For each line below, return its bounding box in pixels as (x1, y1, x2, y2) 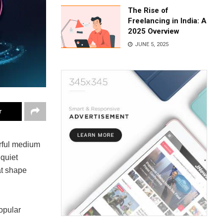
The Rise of (128, 6, 169, 15)
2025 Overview (128, 27, 180, 36)
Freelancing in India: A (128, 16, 207, 25)
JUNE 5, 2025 (133, 41, 169, 48)
